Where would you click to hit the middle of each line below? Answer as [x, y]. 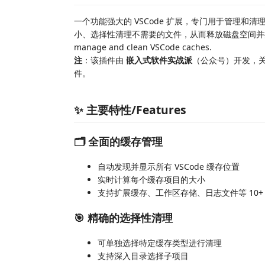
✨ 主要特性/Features [130, 109]
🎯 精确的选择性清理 [123, 218]
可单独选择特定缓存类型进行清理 [160, 243]
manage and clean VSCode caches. [143, 47]
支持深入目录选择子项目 [143, 256]
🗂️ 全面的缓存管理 [118, 141]
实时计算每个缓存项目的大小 [151, 179]
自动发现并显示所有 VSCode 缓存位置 [169, 166]
